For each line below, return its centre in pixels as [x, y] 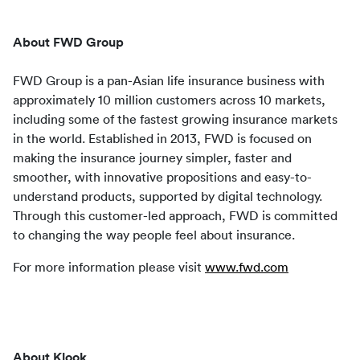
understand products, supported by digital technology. [168, 197]
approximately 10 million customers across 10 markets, [169, 100]
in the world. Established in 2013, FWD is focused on [162, 139]
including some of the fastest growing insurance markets [175, 120]
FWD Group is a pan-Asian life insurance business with [169, 81]
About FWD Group [68, 43]
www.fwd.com [247, 268]
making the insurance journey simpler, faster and [152, 158]
